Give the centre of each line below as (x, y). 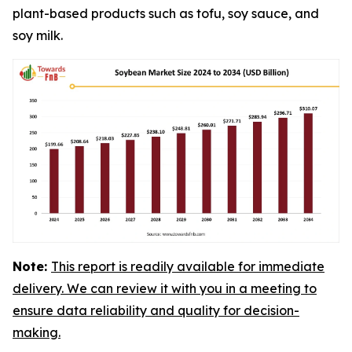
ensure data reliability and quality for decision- (156, 310)
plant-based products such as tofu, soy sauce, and (166, 13)
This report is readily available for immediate (188, 266)
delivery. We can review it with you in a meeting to (165, 288)
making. (37, 332)
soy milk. (41, 35)
